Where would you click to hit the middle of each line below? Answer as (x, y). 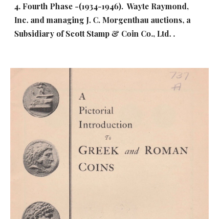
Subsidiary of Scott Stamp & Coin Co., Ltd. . (96, 33)
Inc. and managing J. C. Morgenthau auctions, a (103, 20)
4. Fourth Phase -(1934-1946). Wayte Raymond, (102, 6)
